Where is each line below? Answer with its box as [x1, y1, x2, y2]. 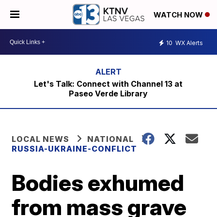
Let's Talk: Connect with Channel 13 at [34, 79, 183, 89]
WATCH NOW [154, 10, 205, 20]
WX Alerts [174, 39, 203, 46]
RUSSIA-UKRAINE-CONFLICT [12, 144, 138, 154]
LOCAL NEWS [12, 134, 70, 144]
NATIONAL [87, 134, 134, 144]
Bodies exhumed [12, 169, 185, 196]
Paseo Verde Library [69, 89, 148, 98]
